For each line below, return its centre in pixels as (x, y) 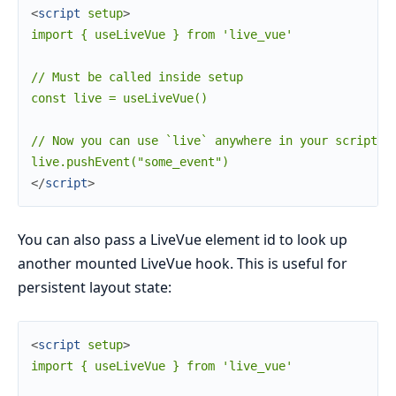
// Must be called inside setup (137, 76)
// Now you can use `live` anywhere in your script (204, 140)
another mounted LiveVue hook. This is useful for (183, 263)
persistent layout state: (95, 287)
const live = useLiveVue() (119, 98)
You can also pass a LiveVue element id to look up (183, 239)
